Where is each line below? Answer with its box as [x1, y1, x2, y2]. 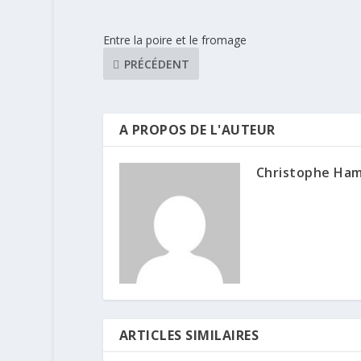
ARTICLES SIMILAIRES [118, 326, 259, 345]
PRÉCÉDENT [123, 56, 189, 72]
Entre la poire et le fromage [102, 32, 247, 48]
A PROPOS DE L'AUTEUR [118, 121, 276, 139]
